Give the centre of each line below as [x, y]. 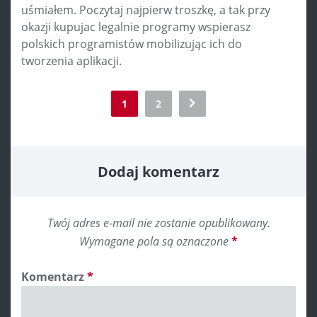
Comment [56, 98]
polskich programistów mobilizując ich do [132, 44]
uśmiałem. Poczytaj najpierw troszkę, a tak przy [146, 10]
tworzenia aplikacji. [71, 60]
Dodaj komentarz [158, 171]
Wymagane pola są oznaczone [155, 241]
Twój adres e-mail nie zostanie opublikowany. [158, 223]
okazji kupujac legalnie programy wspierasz [136, 27]
